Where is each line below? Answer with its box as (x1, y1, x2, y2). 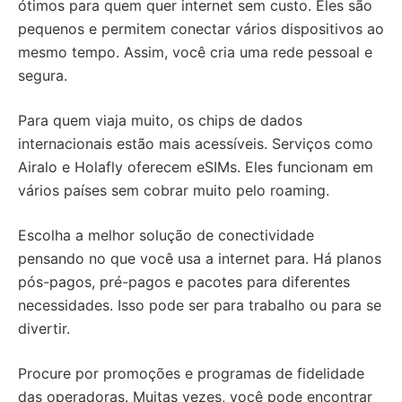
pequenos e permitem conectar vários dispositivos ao (18, 20, 384, 38)
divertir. (18, 319, 70, 337)
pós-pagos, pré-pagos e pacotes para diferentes (18, 273, 350, 291)
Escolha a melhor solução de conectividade (18, 226, 314, 244)
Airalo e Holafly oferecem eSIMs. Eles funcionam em (18, 158, 373, 176)
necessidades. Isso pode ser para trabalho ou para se (18, 296, 381, 314)
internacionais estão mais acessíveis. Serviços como (18, 135, 373, 153)
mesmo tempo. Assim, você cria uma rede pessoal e (18, 43, 372, 61)
